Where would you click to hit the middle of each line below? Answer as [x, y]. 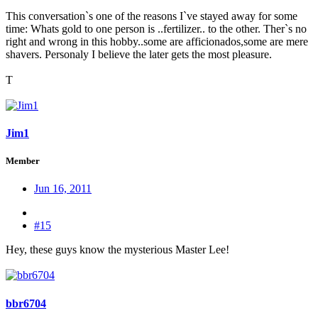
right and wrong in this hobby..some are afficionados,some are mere [157, 41]
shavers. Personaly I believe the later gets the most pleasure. [139, 54]
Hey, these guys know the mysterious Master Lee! [117, 250]
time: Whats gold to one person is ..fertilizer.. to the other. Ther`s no [156, 28]
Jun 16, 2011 [63, 189]
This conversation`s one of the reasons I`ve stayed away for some [152, 16]
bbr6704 [26, 303]
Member [23, 161]
